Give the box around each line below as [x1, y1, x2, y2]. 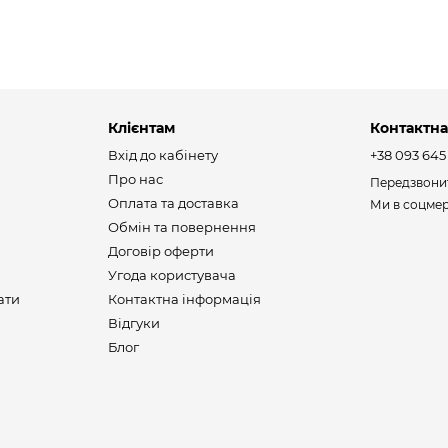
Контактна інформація [107, 291, 261, 307]
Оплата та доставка [107, 195, 239, 211]
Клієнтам [107, 119, 175, 137]
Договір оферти [107, 243, 214, 259]
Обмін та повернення [107, 219, 256, 235]
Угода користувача [107, 267, 236, 283]
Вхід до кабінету [107, 147, 218, 163]
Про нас [107, 171, 163, 187]
